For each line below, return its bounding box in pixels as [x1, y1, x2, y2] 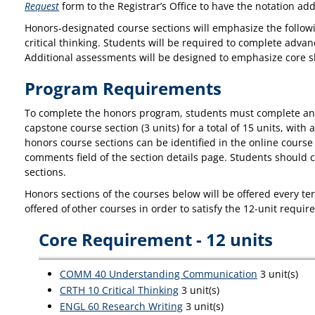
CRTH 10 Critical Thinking [60, 283, 179, 297]
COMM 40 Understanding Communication [60, 267, 257, 281]
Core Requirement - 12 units [39, 228, 273, 251]
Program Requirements [25, 77, 221, 100]
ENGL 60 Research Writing [60, 300, 183, 313]
